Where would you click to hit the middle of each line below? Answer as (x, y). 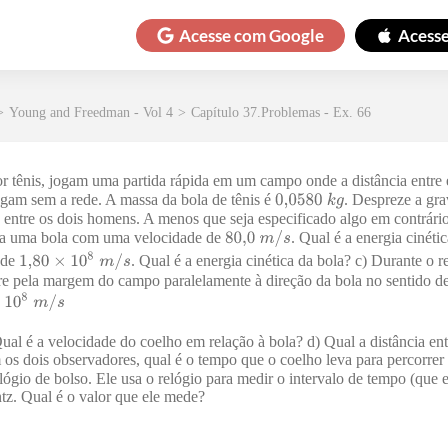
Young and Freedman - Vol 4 (91, 113)
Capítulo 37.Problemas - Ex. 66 (281, 113)
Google (296, 35)
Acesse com (224, 35)
